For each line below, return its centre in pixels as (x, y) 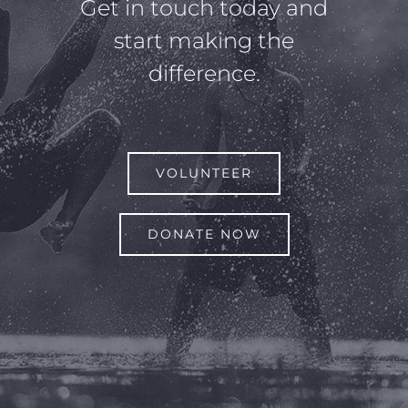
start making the (204, 40)
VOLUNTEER (204, 173)
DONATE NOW (204, 234)
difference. (204, 73)
